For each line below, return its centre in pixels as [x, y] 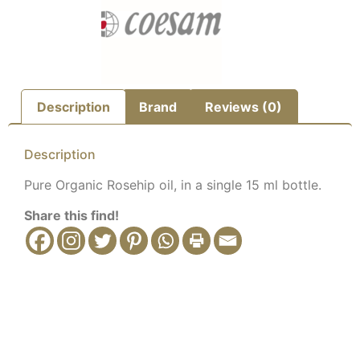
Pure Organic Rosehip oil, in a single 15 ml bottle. [173, 184]
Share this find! [72, 216]
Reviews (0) [243, 106]
